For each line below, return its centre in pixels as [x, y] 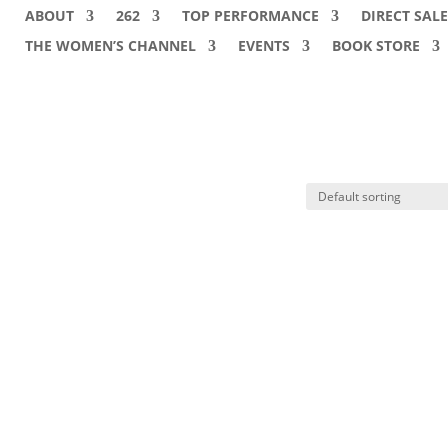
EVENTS [263, 45]
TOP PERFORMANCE [250, 15]
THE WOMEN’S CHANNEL [110, 45]
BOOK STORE [375, 45]
